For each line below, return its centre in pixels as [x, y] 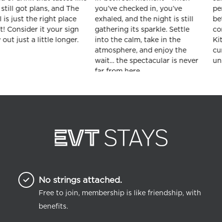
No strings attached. [80, 180]
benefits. [53, 206]
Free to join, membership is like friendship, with [120, 193]
